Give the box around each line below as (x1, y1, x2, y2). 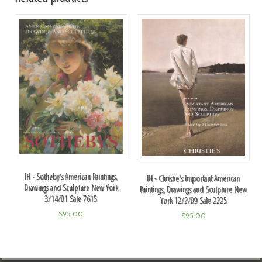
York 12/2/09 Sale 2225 (160, 195, 227, 206)
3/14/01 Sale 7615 (44, 193, 98, 205)
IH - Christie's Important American (147, 173, 240, 184)
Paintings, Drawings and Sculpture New (140, 184, 247, 195)
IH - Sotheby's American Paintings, (24, 171, 118, 182)
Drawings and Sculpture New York (23, 182, 118, 194)
